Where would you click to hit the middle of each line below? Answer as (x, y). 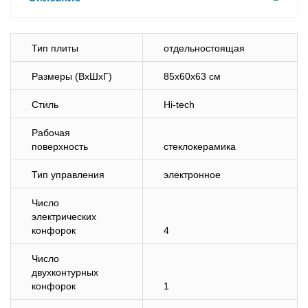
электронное (192, 175)
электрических (64, 217)
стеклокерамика (200, 146)
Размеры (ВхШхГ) (72, 76)
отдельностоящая (204, 48)
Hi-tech (179, 104)
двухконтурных (65, 272)
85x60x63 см (192, 76)
